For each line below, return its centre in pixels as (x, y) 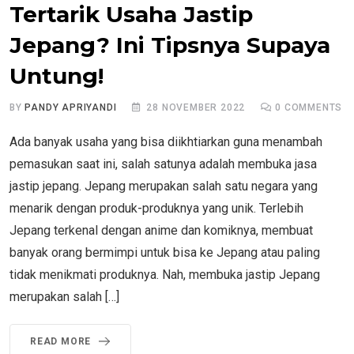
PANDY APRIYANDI (71, 108)
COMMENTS (312, 108)
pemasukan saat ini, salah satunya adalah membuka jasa (163, 164)
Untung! (56, 76)
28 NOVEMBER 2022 (196, 108)
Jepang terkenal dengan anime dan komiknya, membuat (161, 231)
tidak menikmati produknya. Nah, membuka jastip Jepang (165, 275)
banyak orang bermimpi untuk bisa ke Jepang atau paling (165, 253)
